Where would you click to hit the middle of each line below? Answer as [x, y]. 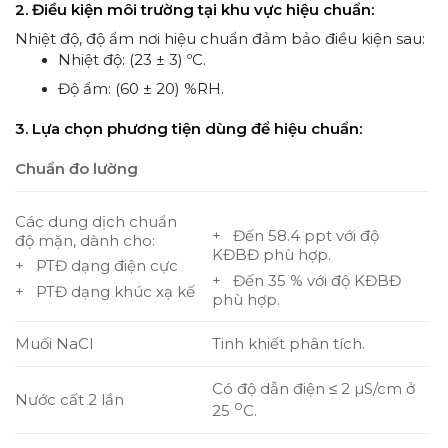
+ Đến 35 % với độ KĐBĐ [307, 280]
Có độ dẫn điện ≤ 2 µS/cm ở [314, 389]
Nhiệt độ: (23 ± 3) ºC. [132, 59]
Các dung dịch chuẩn [96, 222]
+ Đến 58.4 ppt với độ [296, 236]
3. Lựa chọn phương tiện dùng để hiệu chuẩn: [188, 128]
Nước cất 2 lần [69, 400]
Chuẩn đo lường [76, 169]
